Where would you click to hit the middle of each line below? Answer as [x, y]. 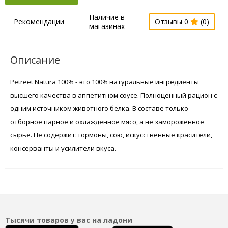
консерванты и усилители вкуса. [63, 148]
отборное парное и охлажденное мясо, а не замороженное [107, 121]
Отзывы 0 [173, 21]
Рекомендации [39, 21]
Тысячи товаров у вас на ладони [69, 220]
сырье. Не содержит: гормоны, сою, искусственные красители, [111, 135]
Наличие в [107, 17]
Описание [35, 60]
